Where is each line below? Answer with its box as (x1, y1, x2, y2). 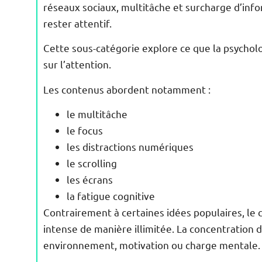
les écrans (67, 173, 113, 186)
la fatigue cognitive (67, 189, 155, 202)
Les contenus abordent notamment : (43, 82, 211, 95)
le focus (67, 124, 103, 137)
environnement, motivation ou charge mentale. (43, 239, 260, 251)
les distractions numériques (67, 140, 194, 153)
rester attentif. (43, 17, 112, 29)
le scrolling (67, 157, 117, 170)
